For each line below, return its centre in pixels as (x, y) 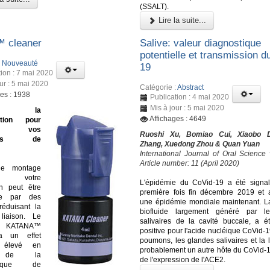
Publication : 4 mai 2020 (190, 97)
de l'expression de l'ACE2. (183, 260)
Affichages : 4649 (178, 119)
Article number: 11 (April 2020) (190, 164)
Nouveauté (20, 64)
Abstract (191, 88)
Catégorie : (159, 88)
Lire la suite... (181, 20)
